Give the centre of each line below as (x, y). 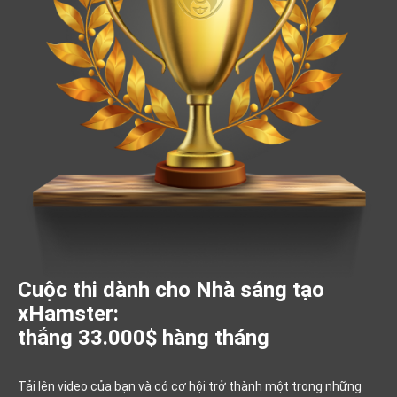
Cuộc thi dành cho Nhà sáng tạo (171, 289)
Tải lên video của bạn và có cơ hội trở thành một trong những (190, 386)
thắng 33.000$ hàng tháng (144, 337)
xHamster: (68, 313)
